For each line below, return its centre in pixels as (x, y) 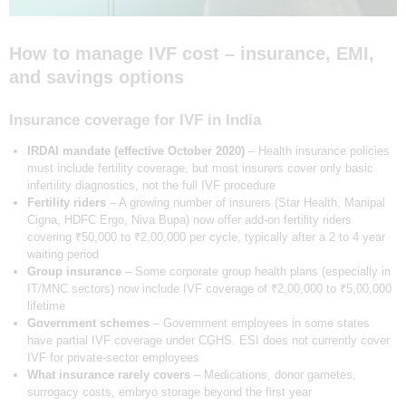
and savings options (97, 77)
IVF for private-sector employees (113, 358)
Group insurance (74, 272)
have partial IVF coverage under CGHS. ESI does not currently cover (208, 341)
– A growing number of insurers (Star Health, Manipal (245, 203)
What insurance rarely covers (108, 375)
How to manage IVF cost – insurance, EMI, (192, 54)
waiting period (63, 255)
